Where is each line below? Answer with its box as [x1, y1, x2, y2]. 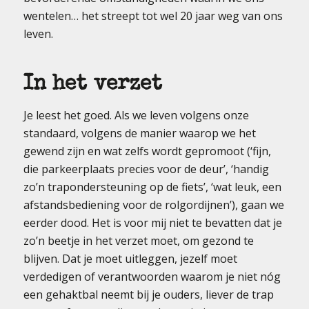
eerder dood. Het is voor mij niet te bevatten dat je [23, 215, 282, 230]
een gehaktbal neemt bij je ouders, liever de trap [23, 286, 274, 302]
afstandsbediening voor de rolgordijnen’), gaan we [23, 197, 284, 212]
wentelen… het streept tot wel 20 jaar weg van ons [23, 8, 283, 24]
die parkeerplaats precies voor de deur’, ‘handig [23, 161, 269, 177]
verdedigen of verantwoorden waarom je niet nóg [23, 268, 281, 284]
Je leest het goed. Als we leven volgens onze [23, 107, 249, 123]
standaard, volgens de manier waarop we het [23, 125, 256, 141]
